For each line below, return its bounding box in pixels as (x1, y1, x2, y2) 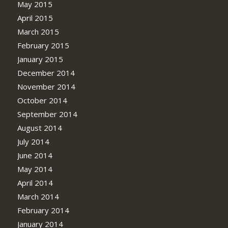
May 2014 (17, 163, 52, 174)
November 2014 (17, 81, 75, 92)
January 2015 (17, 53, 63, 64)
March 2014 (17, 191, 59, 202)
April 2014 (17, 177, 53, 188)
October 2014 (17, 95, 67, 105)
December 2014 (17, 67, 75, 78)
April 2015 (17, 12, 53, 23)
